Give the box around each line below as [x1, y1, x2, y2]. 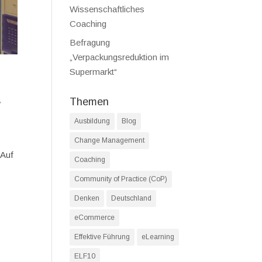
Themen [70, 96, 109, 108]
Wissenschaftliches [70, 4, 145, 14]
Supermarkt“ [70, 67, 118, 77]
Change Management [74, 136, 145, 144]
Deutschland [111, 194, 152, 202]
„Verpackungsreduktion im [70, 52, 170, 62]
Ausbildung [74, 117, 111, 125]
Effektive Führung [74, 233, 130, 241]
